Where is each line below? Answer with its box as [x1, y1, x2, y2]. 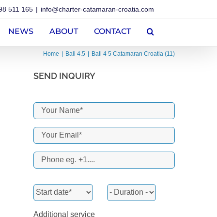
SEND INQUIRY [33, 70, 95, 81]
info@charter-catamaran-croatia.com [41, 5, 154, 13]
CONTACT [94, 26, 131, 36]
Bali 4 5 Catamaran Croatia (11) [92, 50, 175, 57]
